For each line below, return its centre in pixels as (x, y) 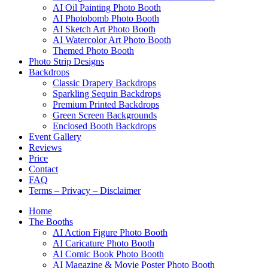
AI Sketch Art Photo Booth (104, 29)
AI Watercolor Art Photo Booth (112, 39)
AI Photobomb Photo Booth (106, 18)
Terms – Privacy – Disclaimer (85, 190)
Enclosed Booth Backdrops (104, 126)
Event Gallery (55, 136)
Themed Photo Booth (93, 50)
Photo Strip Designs (66, 61)
